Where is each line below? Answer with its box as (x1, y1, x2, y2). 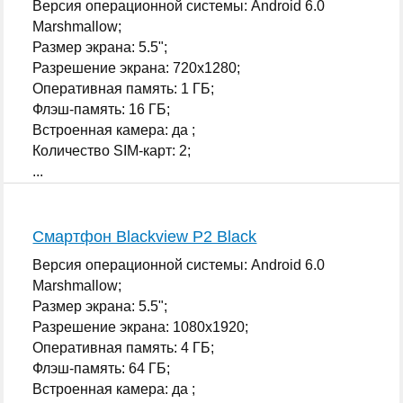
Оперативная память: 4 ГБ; (32, 339, 215, 355)
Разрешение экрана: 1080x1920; (32, 318, 249, 335)
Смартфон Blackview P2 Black (32, 227, 257, 246)
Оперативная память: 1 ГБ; (32, 80, 215, 96)
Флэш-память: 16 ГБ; (32, 101, 171, 117)
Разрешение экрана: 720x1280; (32, 59, 241, 76)
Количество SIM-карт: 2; (32, 142, 192, 158)
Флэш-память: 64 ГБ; (32, 360, 171, 376)
